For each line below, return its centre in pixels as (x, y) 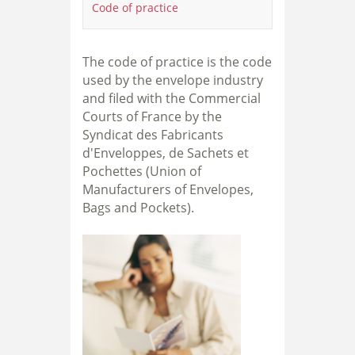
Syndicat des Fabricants (153, 135)
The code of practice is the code (177, 62)
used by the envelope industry (173, 80)
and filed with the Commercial (172, 99)
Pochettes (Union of (142, 172)
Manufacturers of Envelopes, (168, 190)
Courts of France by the (152, 117)
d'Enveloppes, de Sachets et (166, 153)
